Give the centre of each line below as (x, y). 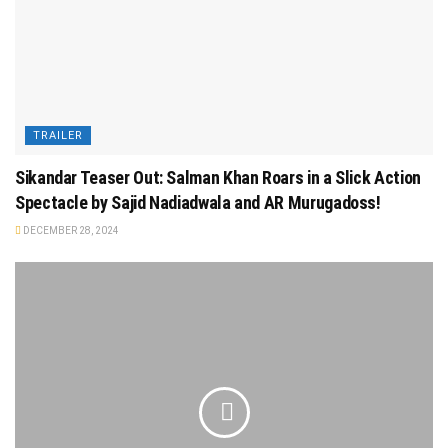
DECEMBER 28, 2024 (70, 231)
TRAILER (58, 136)
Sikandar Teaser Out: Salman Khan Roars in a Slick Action (218, 178)
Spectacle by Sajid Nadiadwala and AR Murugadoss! (198, 203)
